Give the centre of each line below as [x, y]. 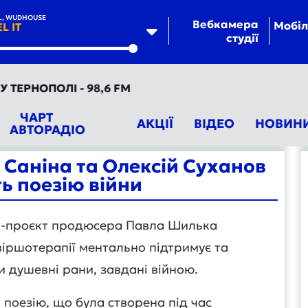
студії [243, 38]
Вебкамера [226, 24]
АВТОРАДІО [47, 130]
